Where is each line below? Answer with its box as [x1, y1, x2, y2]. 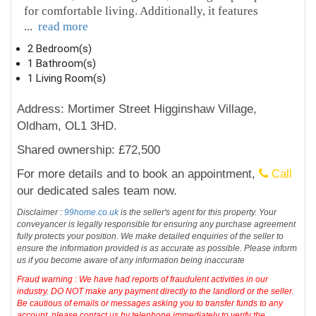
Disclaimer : [17, 207, 65, 217]
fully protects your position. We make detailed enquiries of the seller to [17, 231, 284, 241]
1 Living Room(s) [28, 71, 107, 85]
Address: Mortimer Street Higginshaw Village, [17, 102, 257, 116]
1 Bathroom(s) [28, 56, 97, 70]
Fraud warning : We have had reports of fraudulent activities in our [17, 274, 269, 284]
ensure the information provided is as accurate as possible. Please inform [17, 243, 298, 253]
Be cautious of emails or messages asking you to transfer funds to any [17, 298, 284, 308]
